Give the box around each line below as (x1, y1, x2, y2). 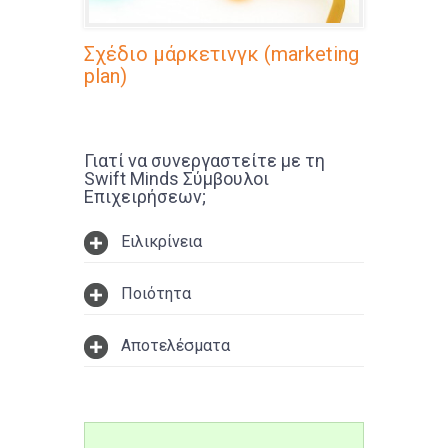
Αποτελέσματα (121, 336, 230, 356)
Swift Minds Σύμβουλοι (84, 168, 269, 190)
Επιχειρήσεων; (84, 186, 206, 208)
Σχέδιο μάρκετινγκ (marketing (84, 42, 359, 67)
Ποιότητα (121, 284, 191, 304)
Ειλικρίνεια (121, 232, 202, 252)
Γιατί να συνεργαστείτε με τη (84, 150, 325, 172)
